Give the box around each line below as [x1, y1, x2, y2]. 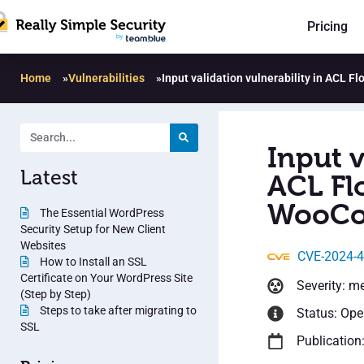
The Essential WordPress [37, 206, 164, 219]
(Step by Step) [20, 287, 91, 301]
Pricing [307, 19, 348, 35]
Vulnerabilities [68, 71, 145, 84]
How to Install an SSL [37, 254, 147, 268]
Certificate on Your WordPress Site [20, 271, 193, 284]
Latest [20, 166, 78, 189]
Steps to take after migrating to [37, 303, 197, 317]
